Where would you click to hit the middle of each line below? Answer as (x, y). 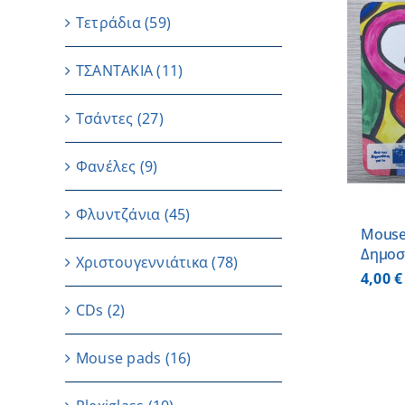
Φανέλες (106, 166)
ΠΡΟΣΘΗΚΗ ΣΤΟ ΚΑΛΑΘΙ (218, 84)
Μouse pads (119, 358)
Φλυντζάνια (118, 214)
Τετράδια (108, 23)
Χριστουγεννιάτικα (142, 262)
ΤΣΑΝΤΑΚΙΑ (115, 71)
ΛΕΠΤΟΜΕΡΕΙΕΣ (231, 104)
